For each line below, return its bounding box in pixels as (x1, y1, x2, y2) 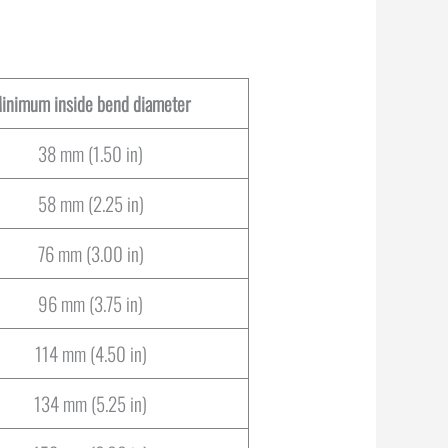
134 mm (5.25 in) (34, 389, 148, 418)
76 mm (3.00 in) (37, 239, 144, 268)
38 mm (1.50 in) (38, 139, 144, 168)
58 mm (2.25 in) (37, 189, 144, 218)
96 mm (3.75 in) (38, 289, 144, 318)
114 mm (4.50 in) (34, 339, 147, 368)
